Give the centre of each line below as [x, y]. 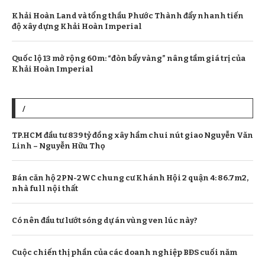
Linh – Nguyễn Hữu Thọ [59, 146]
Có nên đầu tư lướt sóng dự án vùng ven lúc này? [105, 221]
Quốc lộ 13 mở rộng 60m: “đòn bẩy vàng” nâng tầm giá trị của [129, 59]
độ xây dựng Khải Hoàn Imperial [77, 27]
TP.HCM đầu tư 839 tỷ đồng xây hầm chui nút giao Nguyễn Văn [132, 135]
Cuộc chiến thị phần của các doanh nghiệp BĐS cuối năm [125, 253]
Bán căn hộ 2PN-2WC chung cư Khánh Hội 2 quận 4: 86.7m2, [130, 178]
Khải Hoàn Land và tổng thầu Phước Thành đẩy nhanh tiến [128, 16]
